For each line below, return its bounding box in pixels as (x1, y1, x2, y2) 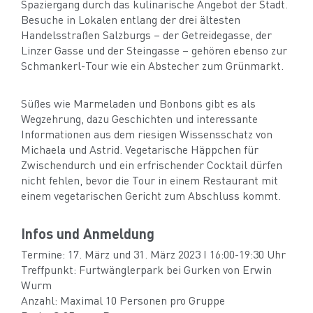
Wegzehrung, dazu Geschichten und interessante (21, 110, 258, 126)
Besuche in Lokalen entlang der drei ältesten (21, 11, 240, 27)
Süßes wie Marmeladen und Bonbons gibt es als (21, 95, 256, 110)
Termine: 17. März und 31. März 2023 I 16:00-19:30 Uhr (21, 246, 286, 261)
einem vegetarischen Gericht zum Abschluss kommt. (21, 187, 281, 203)
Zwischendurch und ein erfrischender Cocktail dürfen (21, 156, 282, 172)
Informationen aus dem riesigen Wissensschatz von (21, 126, 272, 141)
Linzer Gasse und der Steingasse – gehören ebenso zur (21, 42, 287, 57)
